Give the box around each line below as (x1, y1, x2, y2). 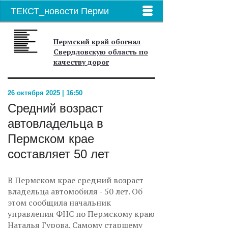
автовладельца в (8, 117, 103, 130)
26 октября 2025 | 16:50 (8, 89, 82, 97)
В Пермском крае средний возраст (8, 175, 144, 186)
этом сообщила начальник (8, 197, 111, 208)
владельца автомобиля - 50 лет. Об (8, 186, 142, 197)
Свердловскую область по (53, 47, 148, 56)
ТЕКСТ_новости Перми (11, 6, 109, 16)
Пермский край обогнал (53, 37, 140, 46)
